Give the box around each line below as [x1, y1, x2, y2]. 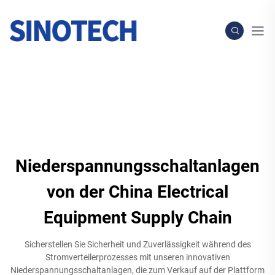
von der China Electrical [47, 182, 228, 203]
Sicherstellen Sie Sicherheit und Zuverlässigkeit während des [24, 239, 251, 250]
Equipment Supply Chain [43, 207, 232, 228]
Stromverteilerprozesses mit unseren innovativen [45, 252, 230, 263]
